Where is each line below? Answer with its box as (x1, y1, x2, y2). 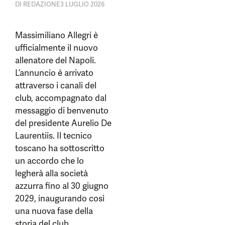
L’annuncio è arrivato (15, 67, 93, 78)
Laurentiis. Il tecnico (15, 130, 92, 141)
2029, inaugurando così (15, 193, 104, 204)
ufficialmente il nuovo (15, 42, 98, 53)
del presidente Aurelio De (15, 118, 111, 129)
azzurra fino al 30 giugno (15, 180, 108, 191)
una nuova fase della (15, 205, 93, 216)
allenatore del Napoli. (15, 55, 96, 66)
